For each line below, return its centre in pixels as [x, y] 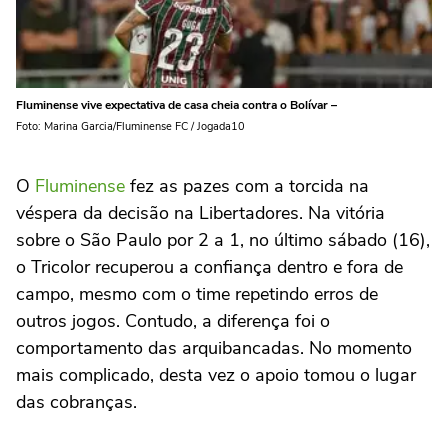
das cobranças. [76, 401]
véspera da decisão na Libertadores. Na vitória [200, 212]
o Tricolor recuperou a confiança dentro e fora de [209, 266]
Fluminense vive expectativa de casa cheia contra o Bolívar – [176, 104]
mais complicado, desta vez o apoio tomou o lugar [216, 374]
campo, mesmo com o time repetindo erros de [197, 293]
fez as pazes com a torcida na [247, 185]
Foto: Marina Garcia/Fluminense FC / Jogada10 [130, 126]
